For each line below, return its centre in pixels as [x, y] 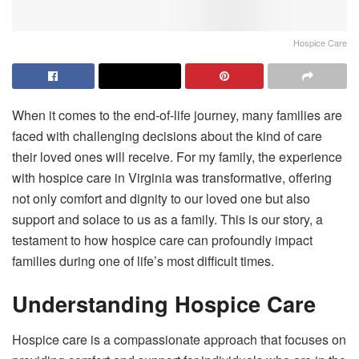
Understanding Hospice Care [164, 304]
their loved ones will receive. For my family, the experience [177, 156]
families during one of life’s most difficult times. [143, 260]
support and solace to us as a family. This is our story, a [167, 219]
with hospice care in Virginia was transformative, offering [172, 177]
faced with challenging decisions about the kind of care [167, 135]
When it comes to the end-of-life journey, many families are [177, 115]
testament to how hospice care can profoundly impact [162, 240]
